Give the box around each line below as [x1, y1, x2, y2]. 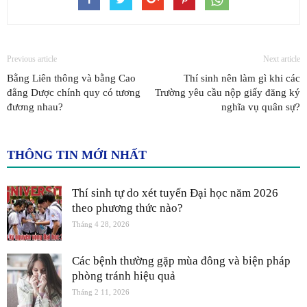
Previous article [7, 53, 57, 64]
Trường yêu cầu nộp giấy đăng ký [155, 86, 300, 98]
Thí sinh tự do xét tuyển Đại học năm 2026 [72, 186, 278, 199]
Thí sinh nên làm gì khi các [184, 72, 300, 84]
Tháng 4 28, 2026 [72, 219, 130, 228]
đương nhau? [7, 101, 63, 112]
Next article [263, 53, 300, 64]
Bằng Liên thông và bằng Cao [7, 72, 136, 84]
